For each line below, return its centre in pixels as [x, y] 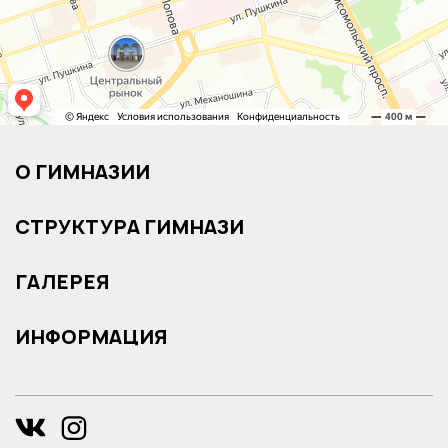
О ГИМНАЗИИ [82, 171]
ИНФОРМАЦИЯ [91, 336]
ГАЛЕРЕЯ [62, 281]
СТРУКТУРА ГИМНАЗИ [129, 226]
